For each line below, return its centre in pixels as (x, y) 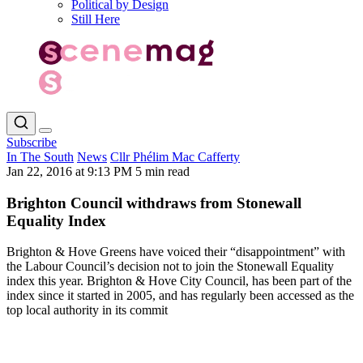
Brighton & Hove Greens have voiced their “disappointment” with (176, 252)
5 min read (162, 171)
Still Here (96, 19)
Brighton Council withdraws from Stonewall (154, 203)
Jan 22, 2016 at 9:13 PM (71, 171)
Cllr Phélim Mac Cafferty (175, 156)
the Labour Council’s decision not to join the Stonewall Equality (170, 267)
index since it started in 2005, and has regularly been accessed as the (180, 296)
